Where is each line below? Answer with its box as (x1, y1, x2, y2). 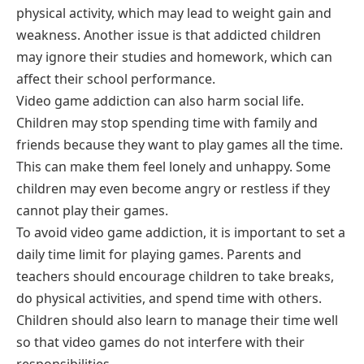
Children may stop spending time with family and (16, 113, 318, 132)
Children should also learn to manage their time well (16, 310, 338, 329)
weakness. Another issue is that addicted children (16, 25, 321, 44)
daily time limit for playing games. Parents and (16, 245, 301, 263)
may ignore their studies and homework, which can (16, 47, 332, 66)
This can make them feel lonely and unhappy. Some (16, 157, 331, 175)
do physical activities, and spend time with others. (16, 288, 322, 307)
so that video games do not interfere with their (16, 332, 305, 351)
